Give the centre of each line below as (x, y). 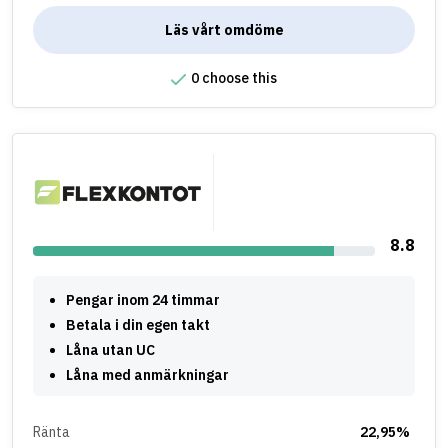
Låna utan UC (110, 349)
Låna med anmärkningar (147, 374)
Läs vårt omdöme (224, 30)
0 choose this (234, 78)
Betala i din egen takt (138, 324)
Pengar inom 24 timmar (143, 299)
